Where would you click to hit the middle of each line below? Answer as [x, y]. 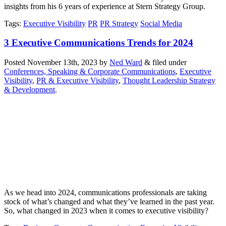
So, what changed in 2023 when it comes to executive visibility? [106, 211]
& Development [30, 90]
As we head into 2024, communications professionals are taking [105, 193]
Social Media [161, 23]
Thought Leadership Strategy [169, 81]
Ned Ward [126, 63]
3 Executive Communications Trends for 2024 [99, 43]
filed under [168, 63]
